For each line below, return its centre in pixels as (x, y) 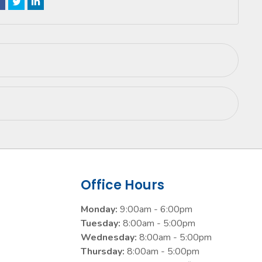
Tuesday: (101, 223)
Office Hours (123, 185)
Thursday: (103, 251)
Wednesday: (109, 237)
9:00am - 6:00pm (155, 209)
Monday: (99, 209)
